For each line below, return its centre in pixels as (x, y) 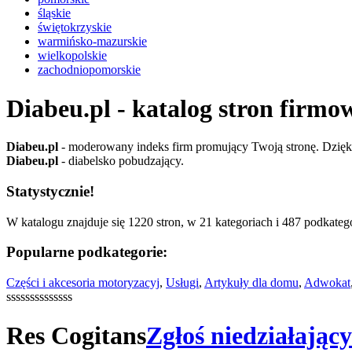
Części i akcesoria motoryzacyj (83, 283)
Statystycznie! (50, 191)
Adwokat (327, 283)
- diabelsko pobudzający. (121, 161)
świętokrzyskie (75, 27)
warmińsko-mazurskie (92, 42)
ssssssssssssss (39, 297)
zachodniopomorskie (89, 70)
